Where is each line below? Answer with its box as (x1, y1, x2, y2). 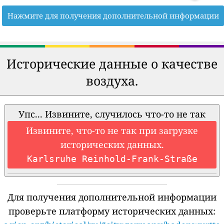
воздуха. (86, 71, 138, 89)
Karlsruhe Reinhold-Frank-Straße (26, 153, 197, 164)
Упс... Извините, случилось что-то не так (18, 107, 205, 120)
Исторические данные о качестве (6, 54, 217, 72)
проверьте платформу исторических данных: (8, 204, 215, 217)
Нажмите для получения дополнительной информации (7, 10, 219, 20)
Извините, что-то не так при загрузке (26, 124, 198, 136)
